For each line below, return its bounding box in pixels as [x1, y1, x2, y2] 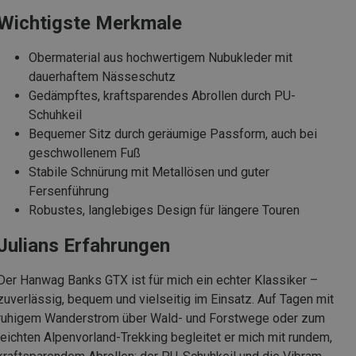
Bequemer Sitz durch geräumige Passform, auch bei [29, 126, 317, 141]
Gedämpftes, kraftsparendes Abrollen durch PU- [29, 87, 296, 103]
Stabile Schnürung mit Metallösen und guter [29, 164, 269, 180]
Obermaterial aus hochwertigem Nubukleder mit [29, 49, 292, 65]
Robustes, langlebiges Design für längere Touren [29, 202, 300, 218]
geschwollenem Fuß [29, 145, 141, 161]
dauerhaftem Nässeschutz [29, 68, 176, 84]
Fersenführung [29, 183, 109, 199]
